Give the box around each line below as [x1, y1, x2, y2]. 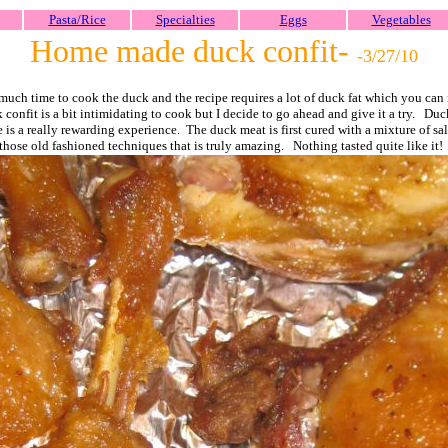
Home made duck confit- [30, 33, 357, 69]
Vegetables [371, 12, 431, 27]
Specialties [155, 12, 215, 27]
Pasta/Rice [48, 12, 106, 27]
